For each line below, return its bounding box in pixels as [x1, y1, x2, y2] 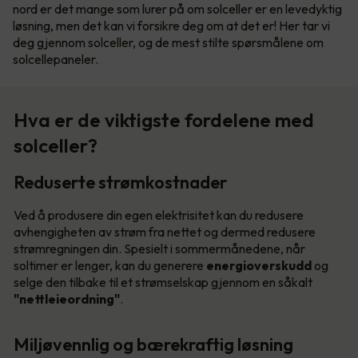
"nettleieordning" [14, 290, 120, 307]
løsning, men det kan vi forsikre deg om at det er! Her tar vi [13, 17, 330, 34]
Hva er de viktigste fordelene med [14, 107, 314, 132]
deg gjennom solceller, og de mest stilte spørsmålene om [13, 34, 324, 50]
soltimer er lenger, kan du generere [14, 257, 206, 273]
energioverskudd [206, 257, 312, 273]
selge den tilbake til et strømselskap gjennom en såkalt [14, 273, 312, 290]
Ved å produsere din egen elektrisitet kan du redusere [14, 206, 304, 223]
